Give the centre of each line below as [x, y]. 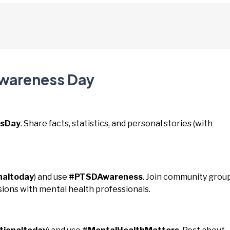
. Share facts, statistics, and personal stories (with [117, 123]
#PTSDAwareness [106, 177]
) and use [51, 177]
